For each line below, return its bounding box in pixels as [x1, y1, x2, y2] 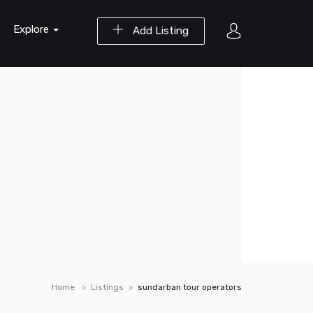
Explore [13, 23, 52, 36]
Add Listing [130, 24, 189, 37]
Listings [91, 282, 124, 292]
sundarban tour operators [138, 282, 242, 292]
